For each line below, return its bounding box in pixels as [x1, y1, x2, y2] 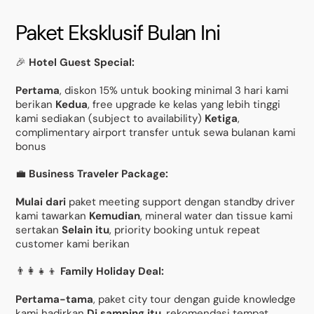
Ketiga [205, 111, 238, 125]
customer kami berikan [15, 236, 130, 251]
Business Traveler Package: [29, 167, 169, 182]
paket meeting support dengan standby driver [66, 194, 296, 209]
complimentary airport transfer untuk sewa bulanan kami [15, 125, 296, 139]
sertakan [15, 222, 62, 237]
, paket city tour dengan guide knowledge [93, 292, 296, 306]
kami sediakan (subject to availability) [15, 111, 205, 125]
